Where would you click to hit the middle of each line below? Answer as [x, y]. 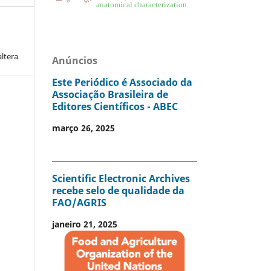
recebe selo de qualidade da [118, 190]
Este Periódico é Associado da [122, 83]
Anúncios [75, 60]
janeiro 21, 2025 [85, 224]
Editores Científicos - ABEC [115, 107]
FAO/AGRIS [79, 202]
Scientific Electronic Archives [121, 178]
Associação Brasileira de [110, 95]
